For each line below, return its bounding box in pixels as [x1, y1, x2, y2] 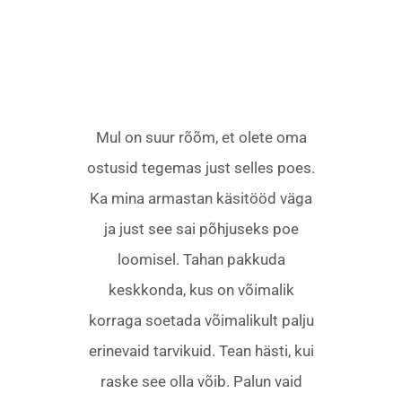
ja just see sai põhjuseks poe [103, 219, 299, 238]
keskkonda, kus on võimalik [108, 280, 294, 299]
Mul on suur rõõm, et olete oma [95, 127, 307, 146]
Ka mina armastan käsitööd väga [90, 188, 312, 207]
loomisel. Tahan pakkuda [117, 249, 285, 268]
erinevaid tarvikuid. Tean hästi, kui [88, 341, 314, 360]
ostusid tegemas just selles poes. [87, 158, 315, 177]
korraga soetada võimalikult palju [88, 310, 314, 329]
